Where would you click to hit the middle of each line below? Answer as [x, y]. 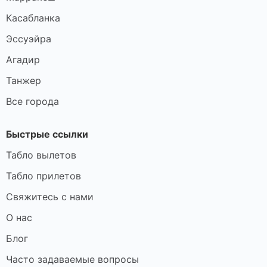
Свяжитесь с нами [50, 196]
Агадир [23, 59]
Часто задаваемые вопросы [72, 259]
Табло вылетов [41, 155]
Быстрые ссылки [47, 134]
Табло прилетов [44, 176]
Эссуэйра [29, 38]
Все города [32, 101]
